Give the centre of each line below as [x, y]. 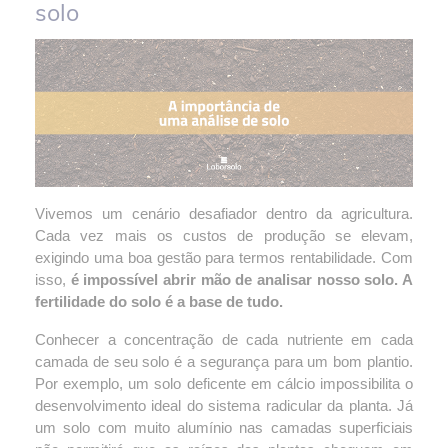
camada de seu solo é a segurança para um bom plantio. [224, 361]
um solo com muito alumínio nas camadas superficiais [224, 427]
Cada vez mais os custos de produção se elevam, [224, 235]
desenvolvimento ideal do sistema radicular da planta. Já [224, 405]
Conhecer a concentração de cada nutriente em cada [224, 339]
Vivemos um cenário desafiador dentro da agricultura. [224, 213]
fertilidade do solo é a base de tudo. [159, 301]
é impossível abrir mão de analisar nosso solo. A [242, 279]
